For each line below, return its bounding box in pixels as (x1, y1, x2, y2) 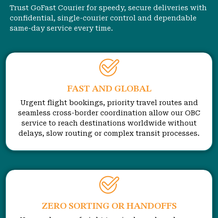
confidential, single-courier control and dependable (10, 14, 197, 22)
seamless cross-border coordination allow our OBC (18, 109, 200, 117)
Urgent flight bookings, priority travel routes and (20, 98, 198, 107)
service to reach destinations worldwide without (21, 119, 197, 127)
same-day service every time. (10, 24, 113, 33)
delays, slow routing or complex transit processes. (18, 129, 200, 137)
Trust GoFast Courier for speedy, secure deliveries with (10, 4, 207, 12)
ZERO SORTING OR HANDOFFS (41, 202, 177, 212)
